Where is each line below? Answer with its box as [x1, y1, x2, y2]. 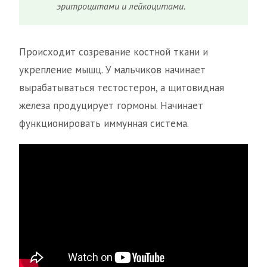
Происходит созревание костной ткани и [19, 45, 208, 59]
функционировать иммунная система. [19, 117, 189, 131]
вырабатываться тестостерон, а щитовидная [19, 81, 224, 95]
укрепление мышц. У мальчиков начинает [19, 63, 206, 77]
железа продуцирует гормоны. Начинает [19, 99, 203, 113]
